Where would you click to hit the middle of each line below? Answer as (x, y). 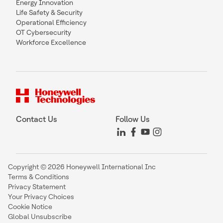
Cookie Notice (30, 207)
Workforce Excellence (51, 43)
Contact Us (36, 119)
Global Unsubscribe (40, 217)
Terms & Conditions (39, 177)
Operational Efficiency (51, 23)
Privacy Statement (37, 187)
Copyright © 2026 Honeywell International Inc (82, 167)
